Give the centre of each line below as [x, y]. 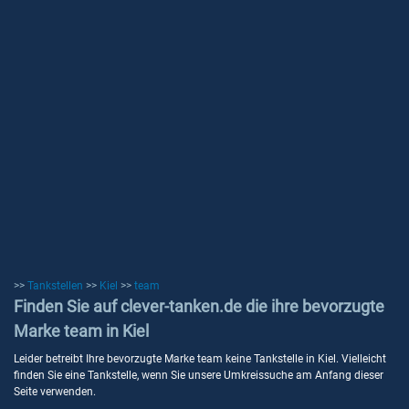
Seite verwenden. [55, 392]
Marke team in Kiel [81, 331]
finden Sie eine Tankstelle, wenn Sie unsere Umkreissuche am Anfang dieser [199, 375]
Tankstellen [55, 286]
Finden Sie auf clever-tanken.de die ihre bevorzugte [199, 306]
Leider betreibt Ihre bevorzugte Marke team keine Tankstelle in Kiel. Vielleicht [200, 359]
